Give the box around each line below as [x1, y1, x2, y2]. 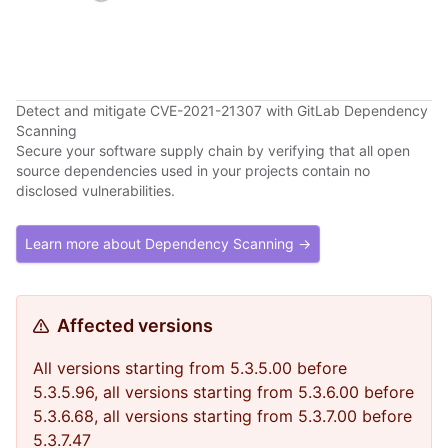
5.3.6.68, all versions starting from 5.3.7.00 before [33, 406, 412, 426]
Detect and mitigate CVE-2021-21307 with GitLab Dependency [16, 102, 428, 119]
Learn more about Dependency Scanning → [25, 235, 311, 252]
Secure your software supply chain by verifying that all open [16, 142, 410, 159]
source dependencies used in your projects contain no [16, 162, 370, 179]
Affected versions [57, 315, 213, 336]
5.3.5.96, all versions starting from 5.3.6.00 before [33, 382, 414, 402]
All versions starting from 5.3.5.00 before [33, 358, 347, 378]
